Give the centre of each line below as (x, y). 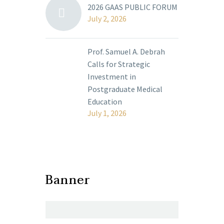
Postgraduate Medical (125, 89)
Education (105, 101)
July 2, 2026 (107, 18)
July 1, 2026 (107, 113)
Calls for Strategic (119, 64)
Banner (68, 180)
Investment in (112, 76)
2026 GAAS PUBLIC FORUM (132, 7)
